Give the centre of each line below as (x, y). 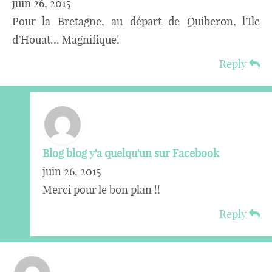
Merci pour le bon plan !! (101, 189)
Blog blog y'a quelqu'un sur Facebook (131, 153)
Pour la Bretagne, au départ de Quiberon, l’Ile (136, 21)
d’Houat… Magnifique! (66, 39)
